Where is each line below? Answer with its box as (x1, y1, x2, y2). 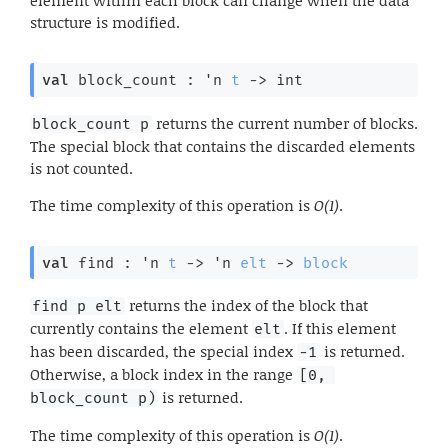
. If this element (283, 317, 396, 340)
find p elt (32, 297, 123, 316)
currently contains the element (30, 317, 252, 340)
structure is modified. (30, 11, 180, 34)
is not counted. (30, 156, 133, 179)
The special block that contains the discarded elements (30, 134, 415, 157)
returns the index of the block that (124, 294, 368, 317)
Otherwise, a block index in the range (30, 363, 297, 386)
